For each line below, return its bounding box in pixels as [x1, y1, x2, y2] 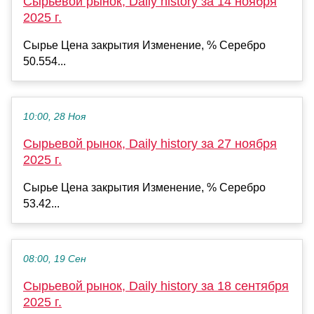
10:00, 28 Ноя [23, 111, 86, 123]
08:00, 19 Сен [23, 254, 86, 265]
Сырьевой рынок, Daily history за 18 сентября [23, 279, 289, 294]
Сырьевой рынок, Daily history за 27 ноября [23, 137, 277, 151]
